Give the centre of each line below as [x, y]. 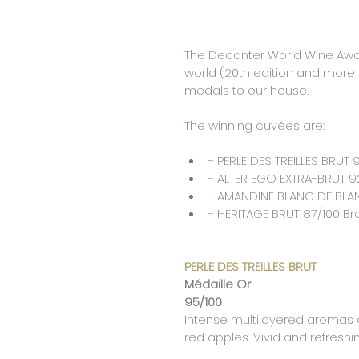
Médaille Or [219, 284]
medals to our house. [246, 90]
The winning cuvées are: [254, 125]
